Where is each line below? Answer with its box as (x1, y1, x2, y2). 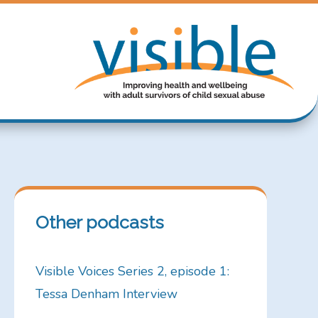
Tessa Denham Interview (35, 285, 177, 303)
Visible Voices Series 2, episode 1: (35, 263, 229, 280)
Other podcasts (35, 211, 164, 233)
